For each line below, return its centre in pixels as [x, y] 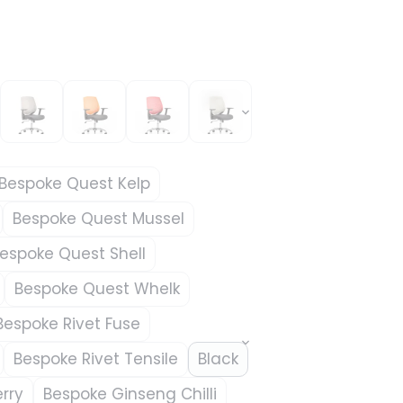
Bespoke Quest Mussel [99, 218]
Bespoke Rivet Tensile [96, 358]
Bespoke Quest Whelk [97, 288]
